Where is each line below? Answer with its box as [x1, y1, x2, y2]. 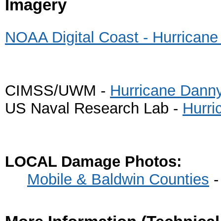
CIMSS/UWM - [5, 81, 110, 99]
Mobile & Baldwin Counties [27, 170, 209, 188]
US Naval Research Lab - [5, 99, 183, 117]
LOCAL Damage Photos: [5, 152, 182, 170]
